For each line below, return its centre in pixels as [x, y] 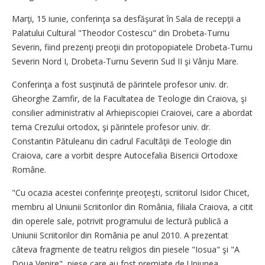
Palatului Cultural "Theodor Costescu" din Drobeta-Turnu [121, 33]
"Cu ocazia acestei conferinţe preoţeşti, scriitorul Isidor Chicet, [131, 193]
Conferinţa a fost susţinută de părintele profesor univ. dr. [120, 84]
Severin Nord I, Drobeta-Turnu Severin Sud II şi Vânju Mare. [125, 61]
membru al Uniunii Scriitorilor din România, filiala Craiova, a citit [132, 207]
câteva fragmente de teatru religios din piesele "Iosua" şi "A [126, 249]
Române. [29, 169]
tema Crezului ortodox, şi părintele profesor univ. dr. [111, 127]
